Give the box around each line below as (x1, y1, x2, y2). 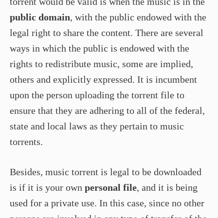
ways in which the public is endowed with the (10, 42, 189, 54)
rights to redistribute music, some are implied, (10, 58, 193, 69)
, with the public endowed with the (70, 11, 206, 22)
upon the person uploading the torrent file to (10, 89, 184, 100)
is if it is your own (10, 182, 82, 193)
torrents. (10, 136, 43, 147)
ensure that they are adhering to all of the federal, (10, 105, 205, 116)
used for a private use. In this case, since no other (10, 197, 204, 208)
